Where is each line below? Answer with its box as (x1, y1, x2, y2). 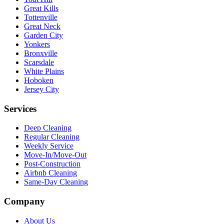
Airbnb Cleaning (24, 168, 77, 177)
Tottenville (24, 12, 57, 21)
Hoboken (24, 75, 53, 84)
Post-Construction (24, 159, 80, 168)
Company (4, 195, 45, 206)
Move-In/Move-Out (24, 150, 86, 159)
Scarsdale (24, 57, 54, 66)
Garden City (24, 30, 63, 39)
